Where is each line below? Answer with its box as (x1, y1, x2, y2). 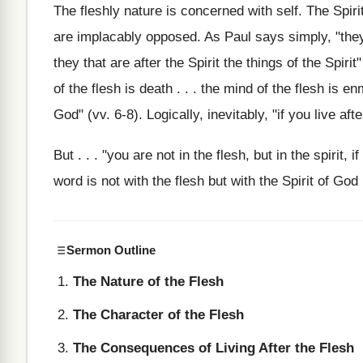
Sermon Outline (66, 243, 156, 257)
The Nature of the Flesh (73, 274, 224, 289)
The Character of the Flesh (73, 307, 244, 322)
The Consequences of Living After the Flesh (73, 340, 354, 356)
